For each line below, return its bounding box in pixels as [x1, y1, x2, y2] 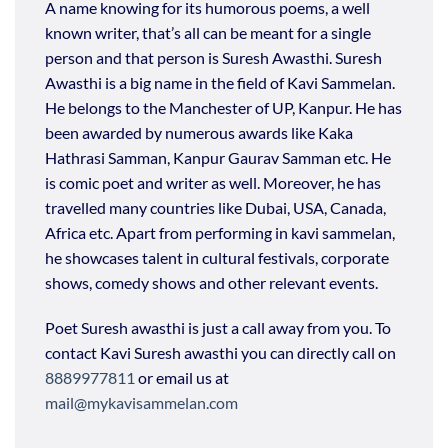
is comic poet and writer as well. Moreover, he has [45, 172, 381, 192]
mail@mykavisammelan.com [45, 393, 238, 413]
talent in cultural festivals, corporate [139, 247, 389, 267]
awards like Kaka [235, 122, 353, 142]
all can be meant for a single [181, 22, 371, 42]
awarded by [82, 122, 162, 142]
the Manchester [143, 97, 252, 117]
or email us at [135, 368, 229, 388]
